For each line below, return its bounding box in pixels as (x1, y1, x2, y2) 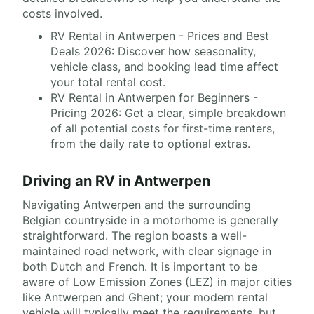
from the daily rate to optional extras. (50, 137, 250, 151)
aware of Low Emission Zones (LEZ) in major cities (22, 275, 292, 289)
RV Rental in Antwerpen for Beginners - (50, 90, 258, 104)
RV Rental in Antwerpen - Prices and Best (50, 29, 269, 43)
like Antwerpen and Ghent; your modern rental (22, 290, 268, 304)
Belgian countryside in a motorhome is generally (22, 213, 278, 227)
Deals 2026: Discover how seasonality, (50, 44, 256, 58)
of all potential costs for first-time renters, (50, 121, 275, 135)
